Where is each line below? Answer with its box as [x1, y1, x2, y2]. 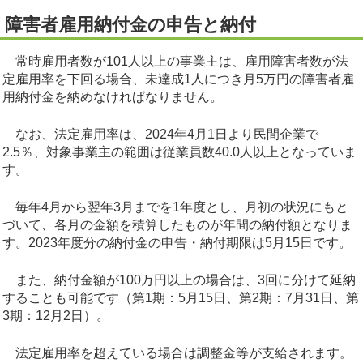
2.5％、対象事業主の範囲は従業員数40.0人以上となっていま [2, 145, 357, 160]
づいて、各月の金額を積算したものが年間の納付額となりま [2, 218, 352, 233]
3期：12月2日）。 [2, 309, 109, 323]
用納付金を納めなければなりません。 [2, 90, 223, 105]
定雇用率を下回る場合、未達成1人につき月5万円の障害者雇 [2, 72, 354, 87]
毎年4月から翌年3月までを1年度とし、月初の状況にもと [2, 200, 348, 215]
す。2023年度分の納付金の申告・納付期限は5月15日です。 [2, 236, 352, 250]
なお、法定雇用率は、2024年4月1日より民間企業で [2, 127, 318, 142]
